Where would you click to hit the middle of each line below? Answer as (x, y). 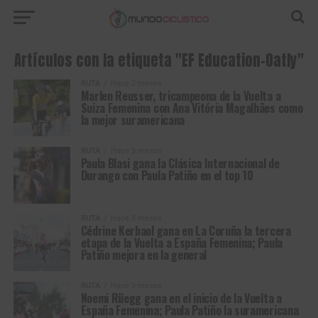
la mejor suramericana (132, 120)
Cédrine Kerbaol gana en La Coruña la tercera (186, 231)
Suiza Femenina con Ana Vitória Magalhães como (192, 108)
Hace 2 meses (136, 83)
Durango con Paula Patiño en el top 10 (167, 175)
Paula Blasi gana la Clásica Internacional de (180, 163)
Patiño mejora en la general (144, 255)
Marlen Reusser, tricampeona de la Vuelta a (181, 96)
